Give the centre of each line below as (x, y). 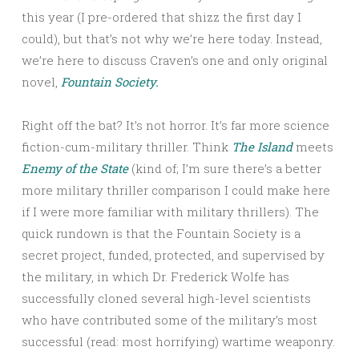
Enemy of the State (75, 168)
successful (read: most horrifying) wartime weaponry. (178, 341)
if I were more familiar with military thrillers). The (170, 211)
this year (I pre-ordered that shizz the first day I (161, 16)
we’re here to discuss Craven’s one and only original (175, 60)
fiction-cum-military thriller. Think (127, 146)
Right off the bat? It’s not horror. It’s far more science (175, 125)
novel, (41, 81)
